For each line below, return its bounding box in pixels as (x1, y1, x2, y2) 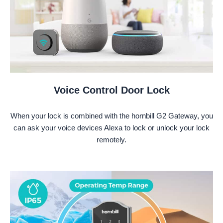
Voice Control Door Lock (53, 84, 170, 96)
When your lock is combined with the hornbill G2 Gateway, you (10, 111, 213, 120)
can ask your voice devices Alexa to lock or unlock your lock (13, 123, 210, 132)
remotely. (97, 135, 126, 144)
